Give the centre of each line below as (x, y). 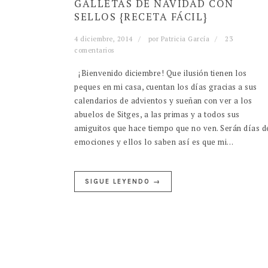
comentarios (94, 51)
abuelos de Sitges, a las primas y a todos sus (157, 115)
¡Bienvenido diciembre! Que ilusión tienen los (161, 73)
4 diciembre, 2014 (103, 39)
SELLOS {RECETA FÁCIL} (141, 17)
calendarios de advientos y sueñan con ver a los (163, 101)
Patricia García (185, 39)
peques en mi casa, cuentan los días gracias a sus (166, 87)
